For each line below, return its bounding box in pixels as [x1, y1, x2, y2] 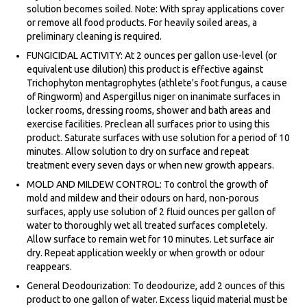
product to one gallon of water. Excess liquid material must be [27, 294, 288, 306]
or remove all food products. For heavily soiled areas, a [27, 17, 257, 29]
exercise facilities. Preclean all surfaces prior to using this [27, 119, 270, 130]
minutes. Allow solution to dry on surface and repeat [27, 146, 249, 158]
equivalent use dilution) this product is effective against [27, 64, 263, 75]
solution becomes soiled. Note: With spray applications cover [27, 3, 284, 15]
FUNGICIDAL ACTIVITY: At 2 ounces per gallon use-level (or [27, 50, 277, 62]
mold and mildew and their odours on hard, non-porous [27, 193, 259, 204]
